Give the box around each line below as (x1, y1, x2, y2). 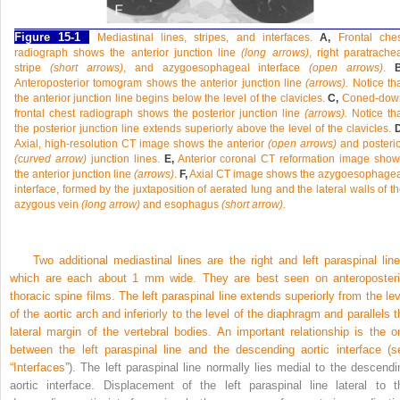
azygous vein (14, 198, 81, 211)
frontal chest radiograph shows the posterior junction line (14, 107, 305, 120)
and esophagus (140, 198, 221, 211)
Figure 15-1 (14, 30, 81, 45)
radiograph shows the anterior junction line (14, 46, 242, 59)
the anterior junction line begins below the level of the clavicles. (14, 92, 329, 104)
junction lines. (86, 153, 164, 165)
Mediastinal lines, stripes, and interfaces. (96, 31, 321, 44)
